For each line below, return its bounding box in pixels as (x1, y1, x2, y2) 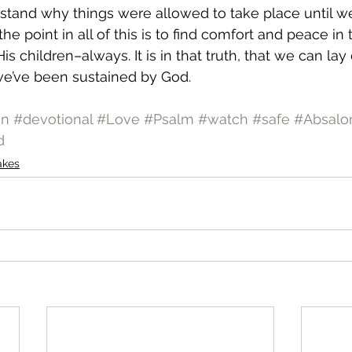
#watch (198, 111, 248, 127)
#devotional (13, 111, 93, 127)
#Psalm (144, 111, 194, 127)
